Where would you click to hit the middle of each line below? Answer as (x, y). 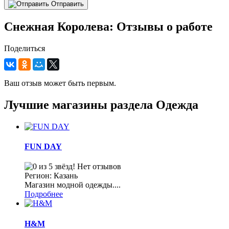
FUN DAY (43, 147)
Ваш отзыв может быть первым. (60, 83)
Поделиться (25, 49)
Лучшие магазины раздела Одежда (101, 105)
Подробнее (44, 194)
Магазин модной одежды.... (73, 185)
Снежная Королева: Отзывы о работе (108, 27)
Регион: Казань (51, 176)
